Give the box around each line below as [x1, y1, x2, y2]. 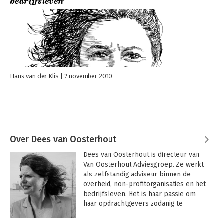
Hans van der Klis [10, 72, 59, 80]
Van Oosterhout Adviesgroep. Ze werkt [83, 160, 204, 169]
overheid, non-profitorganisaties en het [83, 180, 206, 189]
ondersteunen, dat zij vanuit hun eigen [83, 209, 202, 218]
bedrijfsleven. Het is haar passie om [83, 190, 196, 198]
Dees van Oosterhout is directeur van [83, 151, 199, 159]
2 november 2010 [64, 72, 112, 80]
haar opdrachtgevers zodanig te [83, 199, 183, 208]
